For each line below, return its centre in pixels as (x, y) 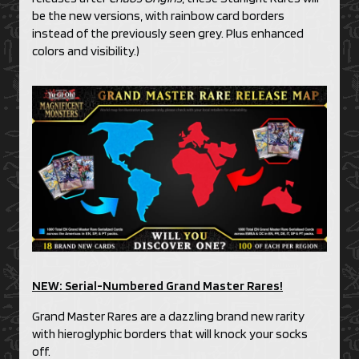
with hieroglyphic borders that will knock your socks (170, 334)
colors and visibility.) (86, 51)
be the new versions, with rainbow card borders (158, 16)
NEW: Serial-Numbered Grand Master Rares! (157, 286)
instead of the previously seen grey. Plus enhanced (168, 34)
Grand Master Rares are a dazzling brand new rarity (168, 317)
